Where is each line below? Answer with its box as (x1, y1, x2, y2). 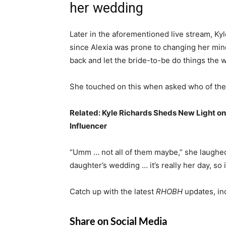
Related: (70, 108, 102, 118)
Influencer (70, 121, 107, 131)
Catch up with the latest (70, 187, 156, 197)
